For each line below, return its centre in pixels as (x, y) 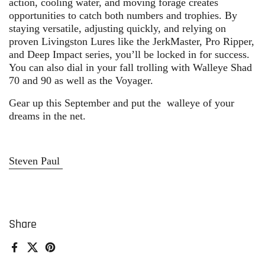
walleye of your (201, 103)
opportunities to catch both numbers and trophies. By (123, 16)
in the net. (63, 116)
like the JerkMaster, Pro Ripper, (185, 42)
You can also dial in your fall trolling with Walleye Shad (130, 68)
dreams (24, 116)
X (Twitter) (54, 255)
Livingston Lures (78, 42)
